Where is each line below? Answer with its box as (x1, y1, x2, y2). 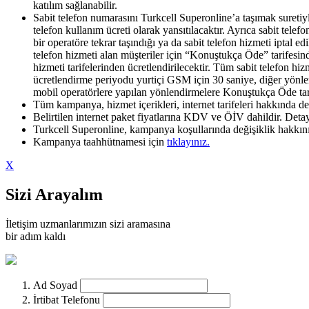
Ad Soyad (33, 279, 80, 291)
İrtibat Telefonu (33, 293, 103, 306)
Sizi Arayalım (6, 185, 103, 203)
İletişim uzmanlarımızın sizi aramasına (6, 217, 170, 230)
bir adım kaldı (6, 230, 66, 242)
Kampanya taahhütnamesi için (33, 136, 167, 148)
